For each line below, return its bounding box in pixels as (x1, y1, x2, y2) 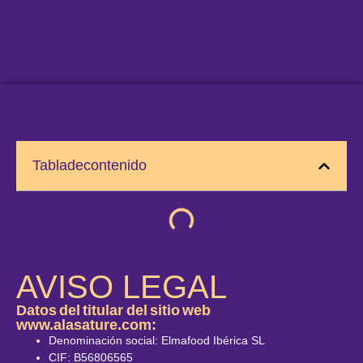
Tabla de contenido (32, 157, 147, 173)
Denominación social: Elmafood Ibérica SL (49, 334, 265, 347)
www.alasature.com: (16, 317, 156, 333)
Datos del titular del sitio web (16, 302, 211, 318)
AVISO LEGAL (16, 269, 227, 305)
